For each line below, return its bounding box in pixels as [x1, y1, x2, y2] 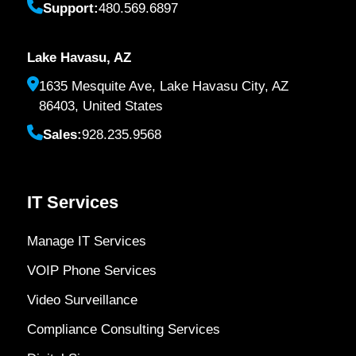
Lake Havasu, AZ [26, 50, 131, 66]
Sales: [42, 127, 82, 143]
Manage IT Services [26, 234, 146, 250]
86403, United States [38, 99, 163, 114]
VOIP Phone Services [26, 263, 157, 279]
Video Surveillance [26, 292, 137, 308]
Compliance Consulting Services [26, 322, 220, 338]
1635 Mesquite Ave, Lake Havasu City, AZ [38, 79, 288, 95]
